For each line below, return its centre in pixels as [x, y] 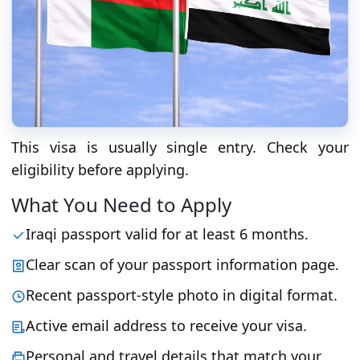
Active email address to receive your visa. [166, 325]
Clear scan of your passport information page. [182, 264]
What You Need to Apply [121, 204]
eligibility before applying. [100, 169]
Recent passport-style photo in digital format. [182, 295]
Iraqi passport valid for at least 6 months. [167, 233]
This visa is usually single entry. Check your [180, 147]
